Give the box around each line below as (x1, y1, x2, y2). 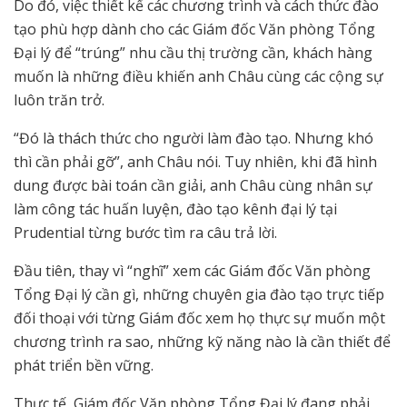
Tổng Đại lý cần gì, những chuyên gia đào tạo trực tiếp (14, 284, 384, 305)
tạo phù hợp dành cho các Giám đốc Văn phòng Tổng (14, 19, 375, 40)
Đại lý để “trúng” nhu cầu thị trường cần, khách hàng (14, 43, 372, 64)
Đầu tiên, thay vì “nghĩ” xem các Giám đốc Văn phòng (14, 261, 371, 282)
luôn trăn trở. (14, 90, 104, 111)
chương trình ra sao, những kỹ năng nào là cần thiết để (14, 332, 391, 352)
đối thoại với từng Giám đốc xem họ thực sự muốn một (14, 308, 385, 329)
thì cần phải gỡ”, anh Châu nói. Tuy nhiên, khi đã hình (14, 152, 377, 173)
